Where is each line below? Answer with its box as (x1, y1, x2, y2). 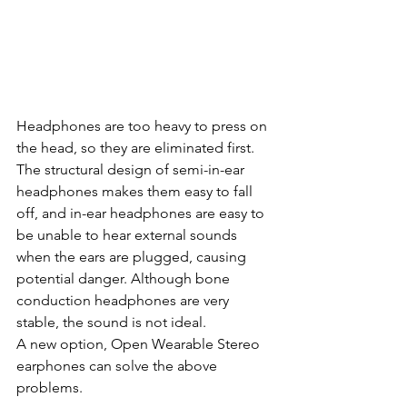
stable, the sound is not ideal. (16, 313, 210, 332)
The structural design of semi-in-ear (16, 161, 248, 179)
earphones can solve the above (16, 357, 221, 375)
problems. (16, 379, 83, 397)
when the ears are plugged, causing (16, 248, 250, 266)
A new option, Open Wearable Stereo (16, 335, 263, 353)
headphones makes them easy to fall (16, 183, 256, 201)
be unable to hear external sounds (16, 226, 241, 244)
